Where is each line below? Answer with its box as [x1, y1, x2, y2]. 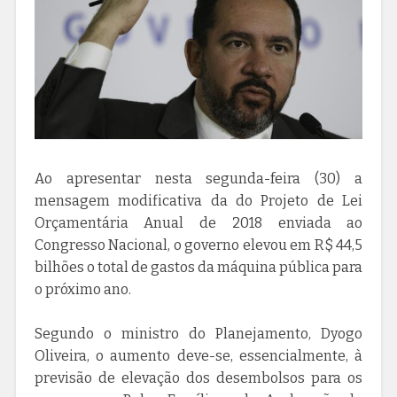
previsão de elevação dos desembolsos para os [34, 370, 363, 387]
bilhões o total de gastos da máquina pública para [34, 259, 363, 276]
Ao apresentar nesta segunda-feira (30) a [34, 170, 363, 188]
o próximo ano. [34, 281, 134, 299]
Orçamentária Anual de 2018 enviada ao [34, 214, 363, 232]
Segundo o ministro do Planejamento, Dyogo [34, 325, 363, 343]
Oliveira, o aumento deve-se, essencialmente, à [34, 347, 363, 365]
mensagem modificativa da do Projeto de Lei [34, 192, 363, 210]
